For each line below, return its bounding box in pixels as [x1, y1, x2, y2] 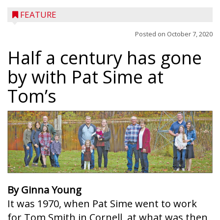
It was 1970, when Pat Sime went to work [7, 196, 197, 210]
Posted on [135, 29, 167, 38]
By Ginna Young [7, 183, 82, 196]
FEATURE [20, 9, 56, 20]
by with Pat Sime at [7, 65, 164, 89]
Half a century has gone [7, 46, 202, 70]
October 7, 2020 [167, 29, 213, 38]
